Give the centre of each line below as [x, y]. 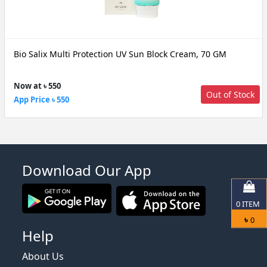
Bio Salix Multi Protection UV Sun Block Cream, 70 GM [120, 54]
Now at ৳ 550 [37, 86]
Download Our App [87, 170]
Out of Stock [230, 94]
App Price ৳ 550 [41, 99]
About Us [43, 256]
